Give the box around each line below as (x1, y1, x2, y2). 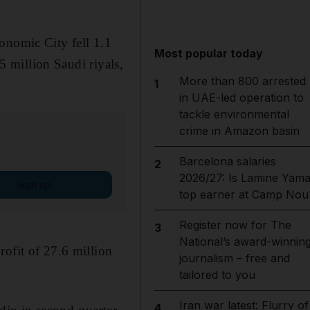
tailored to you (179, 268, 255, 282)
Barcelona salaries (179, 154, 276, 168)
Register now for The (179, 218, 291, 232)
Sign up (16, 178, 51, 190)
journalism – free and (179, 251, 290, 265)
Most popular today (154, 46, 264, 60)
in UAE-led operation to (179, 91, 304, 104)
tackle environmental (179, 107, 289, 121)
